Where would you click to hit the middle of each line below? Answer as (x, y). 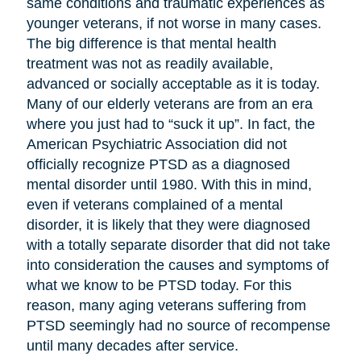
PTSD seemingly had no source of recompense (178, 326)
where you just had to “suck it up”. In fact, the (170, 124)
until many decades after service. (134, 346)
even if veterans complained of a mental (154, 205)
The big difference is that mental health (151, 44)
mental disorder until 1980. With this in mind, (169, 185)
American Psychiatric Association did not (156, 145)
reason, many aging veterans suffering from (166, 306)
